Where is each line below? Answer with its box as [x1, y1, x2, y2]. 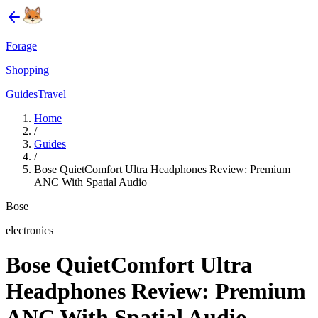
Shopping [6, 64, 49, 76]
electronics [6, 224, 53, 236]
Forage [6, 40, 37, 52]
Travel [38, 88, 66, 100]
